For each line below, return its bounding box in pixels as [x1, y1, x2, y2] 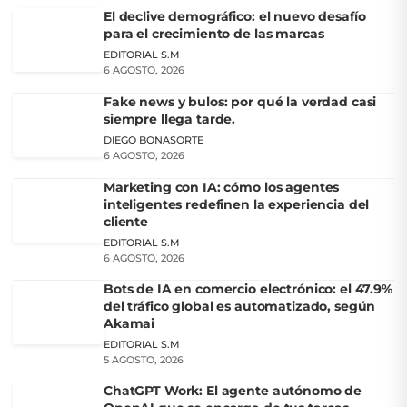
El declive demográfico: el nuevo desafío [104, 7, 366, 25]
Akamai [104, 314, 155, 332]
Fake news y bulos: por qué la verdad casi [104, 93, 377, 110]
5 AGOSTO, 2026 [104, 352, 184, 366]
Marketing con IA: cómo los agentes [104, 178, 340, 195]
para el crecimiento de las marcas [104, 25, 324, 42]
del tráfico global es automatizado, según [104, 297, 376, 314]
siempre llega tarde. [104, 110, 236, 127]
